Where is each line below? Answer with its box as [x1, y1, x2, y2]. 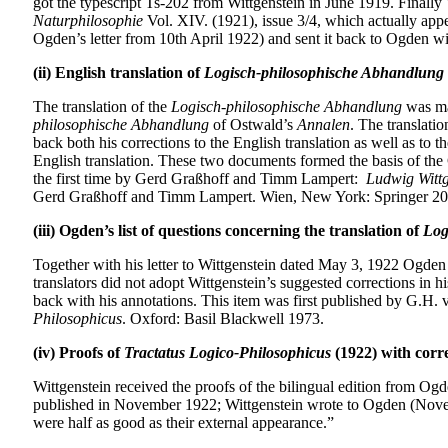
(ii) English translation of [33, 63, 204, 81]
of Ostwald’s [209, 115, 297, 133]
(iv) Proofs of [33, 343, 124, 361]
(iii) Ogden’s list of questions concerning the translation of [33, 221, 423, 239]
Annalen [297, 115, 350, 133]
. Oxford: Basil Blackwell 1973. [122, 309, 328, 327]
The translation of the [33, 97, 167, 115]
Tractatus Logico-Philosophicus [124, 343, 331, 361]
